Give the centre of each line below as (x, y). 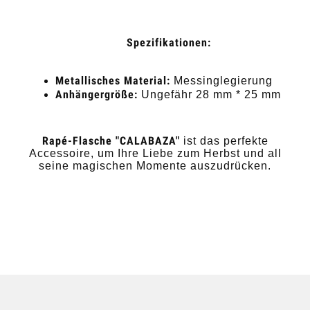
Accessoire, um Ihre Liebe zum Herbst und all (155, 154)
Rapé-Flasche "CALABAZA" (111, 141)
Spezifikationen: (169, 43)
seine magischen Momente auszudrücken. (155, 166)
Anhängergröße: (97, 95)
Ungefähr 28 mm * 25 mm (209, 95)
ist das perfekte (224, 141)
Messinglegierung (221, 81)
